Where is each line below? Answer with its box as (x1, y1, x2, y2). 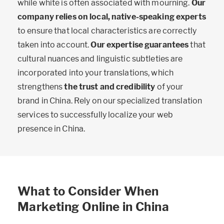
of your (155, 82, 183, 92)
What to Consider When (17, 184, 159, 199)
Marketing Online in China (17, 199, 169, 214)
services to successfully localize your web (17, 110, 173, 120)
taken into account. (17, 40, 91, 50)
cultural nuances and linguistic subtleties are (17, 54, 183, 64)
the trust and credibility (64, 82, 155, 92)
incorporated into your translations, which (17, 68, 174, 78)
